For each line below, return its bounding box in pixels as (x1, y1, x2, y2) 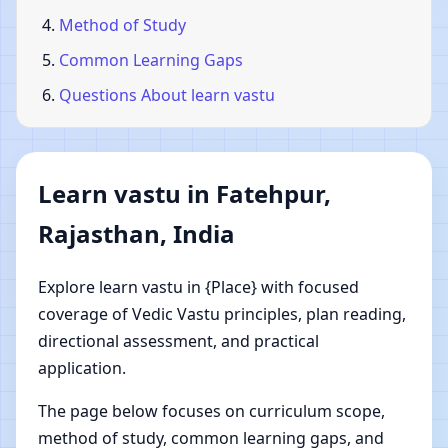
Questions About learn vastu (59, 83, 275, 106)
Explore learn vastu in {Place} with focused (38, 275, 359, 298)
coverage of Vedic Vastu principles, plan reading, (38, 302, 406, 325)
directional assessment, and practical (38, 329, 319, 352)
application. (38, 356, 126, 379)
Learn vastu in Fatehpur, (38, 176, 331, 210)
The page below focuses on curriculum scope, (38, 399, 385, 422)
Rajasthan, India (38, 216, 235, 250)
